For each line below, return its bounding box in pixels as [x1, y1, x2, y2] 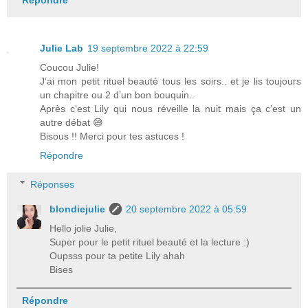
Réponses [30, 178, 75, 190]
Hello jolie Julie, [49, 222, 118, 234]
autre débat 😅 [40, 117, 103, 129]
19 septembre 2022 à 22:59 [87, 43, 208, 54]
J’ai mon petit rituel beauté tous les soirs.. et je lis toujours [40, 76, 301, 87]
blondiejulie [49, 203, 106, 214]
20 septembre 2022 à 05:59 [126, 203, 247, 214]
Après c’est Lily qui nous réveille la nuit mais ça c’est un [40, 103, 301, 115]
